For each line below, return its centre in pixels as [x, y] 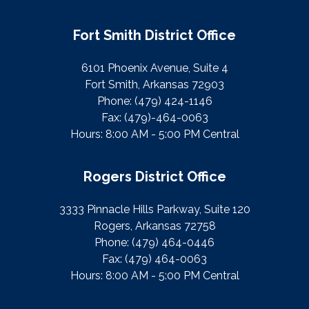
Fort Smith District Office [154, 36]
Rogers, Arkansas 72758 [154, 226]
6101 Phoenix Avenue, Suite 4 [154, 68]
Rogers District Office [154, 177]
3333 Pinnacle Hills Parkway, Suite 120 [154, 210]
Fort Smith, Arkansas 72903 [154, 85]
